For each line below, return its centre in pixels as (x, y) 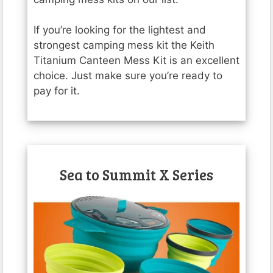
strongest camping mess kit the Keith (124, 45)
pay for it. (57, 91)
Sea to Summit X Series (136, 175)
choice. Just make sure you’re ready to (128, 76)
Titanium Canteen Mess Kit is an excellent (136, 61)
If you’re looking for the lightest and (120, 30)
